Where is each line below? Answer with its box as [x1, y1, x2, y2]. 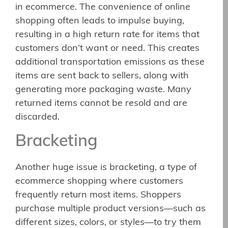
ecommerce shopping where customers [15, 177, 183, 187]
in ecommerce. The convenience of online [15, 3, 190, 12]
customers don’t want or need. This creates [15, 44, 199, 53]
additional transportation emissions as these [15, 58, 205, 67]
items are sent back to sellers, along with [15, 71, 189, 81]
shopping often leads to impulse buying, [15, 16, 184, 26]
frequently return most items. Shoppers [15, 190, 181, 201]
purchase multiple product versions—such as [15, 204, 206, 214]
